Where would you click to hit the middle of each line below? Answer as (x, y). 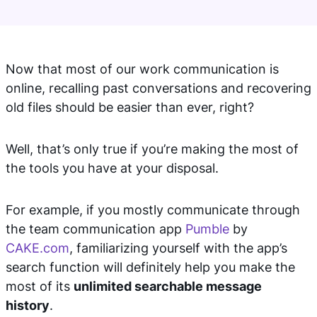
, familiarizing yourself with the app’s (178, 248)
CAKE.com (38, 248)
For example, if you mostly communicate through (153, 210)
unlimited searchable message (168, 286)
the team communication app (96, 229)
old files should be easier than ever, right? (130, 107)
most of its (40, 286)
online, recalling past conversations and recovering (158, 88)
